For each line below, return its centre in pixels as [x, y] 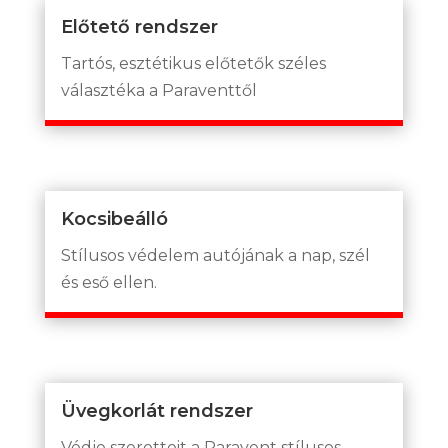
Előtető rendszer [139, 26]
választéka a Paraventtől [158, 90]
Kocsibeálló [114, 218]
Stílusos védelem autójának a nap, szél [215, 255]
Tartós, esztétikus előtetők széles [193, 63]
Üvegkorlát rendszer [156, 410]
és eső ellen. [108, 282]
